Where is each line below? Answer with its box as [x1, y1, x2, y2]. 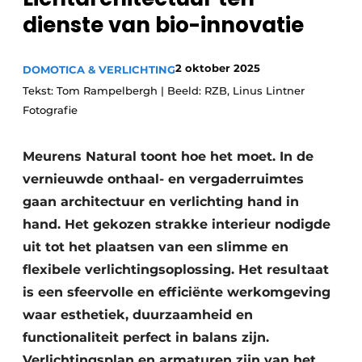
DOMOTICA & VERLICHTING [23, 63, 175, 76]
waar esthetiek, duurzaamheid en [23, 307, 253, 322]
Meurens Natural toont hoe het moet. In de [23, 149, 314, 164]
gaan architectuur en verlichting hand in [23, 194, 299, 209]
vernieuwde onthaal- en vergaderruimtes [23, 171, 304, 187]
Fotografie [23, 103, 78, 116]
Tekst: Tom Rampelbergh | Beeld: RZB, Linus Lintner [23, 84, 305, 97]
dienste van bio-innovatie [23, 11, 304, 40]
